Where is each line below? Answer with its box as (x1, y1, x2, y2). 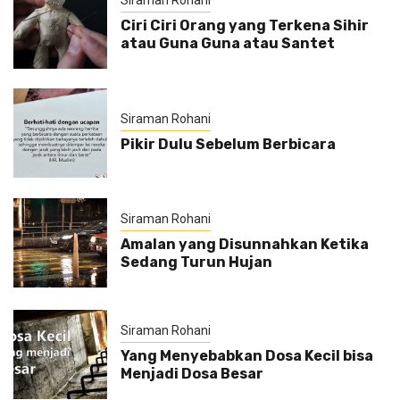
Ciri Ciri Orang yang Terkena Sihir (120, 17, 369, 34)
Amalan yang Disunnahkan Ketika (120, 236, 369, 253)
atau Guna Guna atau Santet (120, 35, 335, 52)
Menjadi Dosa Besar (120, 365, 263, 382)
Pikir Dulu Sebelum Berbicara (120, 135, 336, 153)
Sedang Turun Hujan (120, 254, 272, 271)
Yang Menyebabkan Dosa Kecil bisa (120, 347, 373, 364)
